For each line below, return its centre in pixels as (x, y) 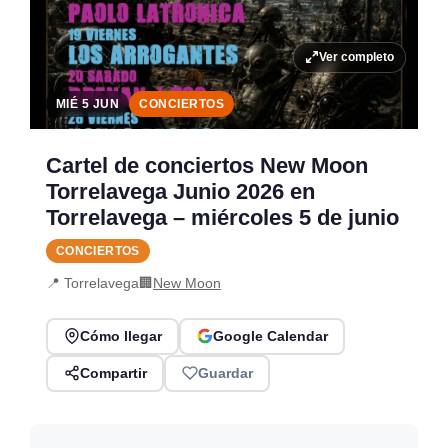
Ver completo (356, 57)
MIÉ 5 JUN (88, 103)
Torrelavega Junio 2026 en (180, 191)
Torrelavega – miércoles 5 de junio (222, 217)
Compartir (113, 373)
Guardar (225, 373)
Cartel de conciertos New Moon (207, 165)
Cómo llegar (120, 336)
